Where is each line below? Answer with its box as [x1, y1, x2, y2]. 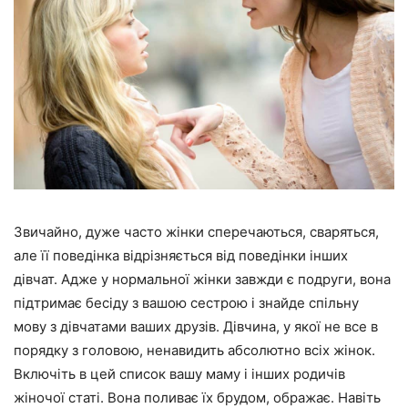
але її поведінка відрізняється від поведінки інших [14, 247, 348, 265]
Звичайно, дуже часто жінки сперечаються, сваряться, [14, 223, 379, 241]
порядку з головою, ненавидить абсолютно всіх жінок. [14, 342, 375, 360]
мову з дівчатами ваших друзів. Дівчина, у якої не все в [14, 318, 378, 336]
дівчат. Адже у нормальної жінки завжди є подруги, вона [14, 270, 391, 289]
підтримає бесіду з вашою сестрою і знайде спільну [14, 294, 359, 312]
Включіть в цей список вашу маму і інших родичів [14, 365, 345, 383]
